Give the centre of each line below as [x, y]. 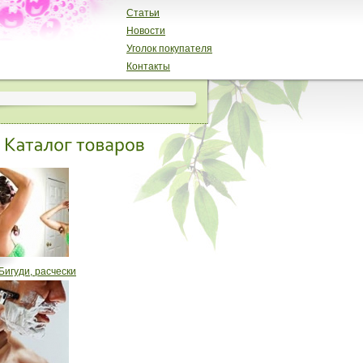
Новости [146, 31]
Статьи [143, 13]
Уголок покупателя [169, 49]
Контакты [148, 66]
